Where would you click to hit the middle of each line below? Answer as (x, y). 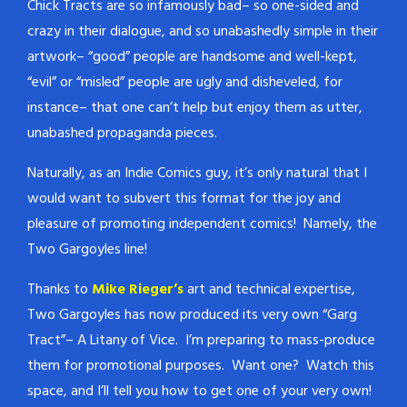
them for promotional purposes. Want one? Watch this (201, 366)
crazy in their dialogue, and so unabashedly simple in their (203, 31)
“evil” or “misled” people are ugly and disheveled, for (185, 82)
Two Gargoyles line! (87, 249)
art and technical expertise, (269, 289)
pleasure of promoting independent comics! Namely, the (202, 224)
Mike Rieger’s (138, 289)
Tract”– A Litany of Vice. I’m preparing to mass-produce (201, 340)
